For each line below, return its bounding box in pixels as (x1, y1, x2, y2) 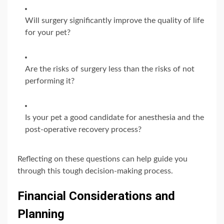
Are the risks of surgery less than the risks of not (25, 64, 194, 73)
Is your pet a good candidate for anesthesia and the (25, 113, 204, 121)
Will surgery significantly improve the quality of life (25, 16, 204, 24)
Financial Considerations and (17, 188, 175, 203)
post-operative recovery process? (25, 125, 141, 133)
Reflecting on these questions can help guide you (17, 154, 187, 163)
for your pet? (25, 28, 70, 36)
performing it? (25, 76, 74, 85)
